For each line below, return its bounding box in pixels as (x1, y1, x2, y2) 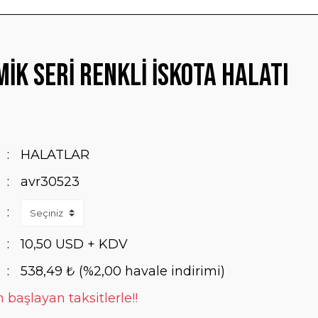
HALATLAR (20, 147, 89, 163)
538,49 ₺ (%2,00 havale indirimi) (20, 263, 225, 279)
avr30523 (20, 174, 79, 190)
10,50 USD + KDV (20, 236, 128, 252)
